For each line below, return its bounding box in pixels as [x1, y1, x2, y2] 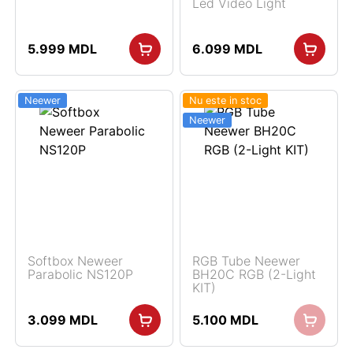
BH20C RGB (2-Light [192, 266, 316, 282]
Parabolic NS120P [28, 266, 133, 282]
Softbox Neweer [28, 253, 123, 269]
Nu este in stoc [189, 95, 262, 106]
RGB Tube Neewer [192, 253, 300, 269]
